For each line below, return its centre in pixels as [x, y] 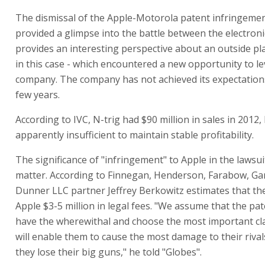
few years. [38, 95]
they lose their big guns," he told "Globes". [109, 252]
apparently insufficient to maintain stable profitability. [135, 135]
